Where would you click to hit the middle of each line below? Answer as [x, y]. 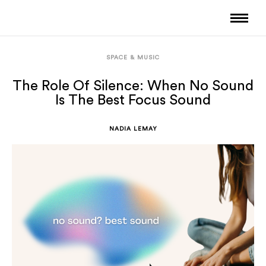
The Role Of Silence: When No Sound [133, 86]
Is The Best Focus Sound [133, 100]
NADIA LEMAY [133, 129]
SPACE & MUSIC [133, 58]
